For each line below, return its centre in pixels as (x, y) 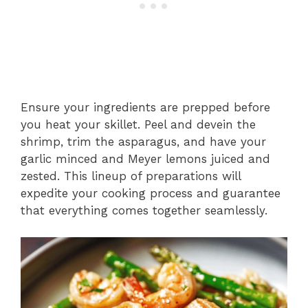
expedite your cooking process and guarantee (151, 194)
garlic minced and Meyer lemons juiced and (145, 159)
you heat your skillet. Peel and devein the (138, 125)
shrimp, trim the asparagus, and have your (143, 142)
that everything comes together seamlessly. (144, 211)
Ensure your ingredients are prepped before (145, 108)
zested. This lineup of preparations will (131, 176)
